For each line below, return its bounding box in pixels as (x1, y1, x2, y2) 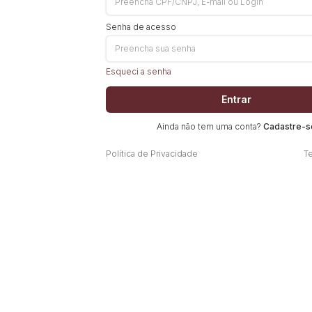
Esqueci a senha (106, 65, 171, 77)
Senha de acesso (106, 21, 176, 32)
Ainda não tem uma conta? (156, 120, 263, 132)
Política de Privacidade (106, 148, 198, 159)
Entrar (221, 93, 251, 105)
